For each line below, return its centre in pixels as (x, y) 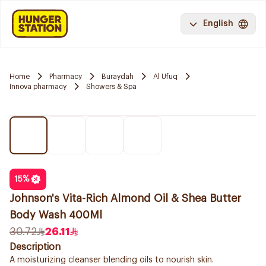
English (218, 24)
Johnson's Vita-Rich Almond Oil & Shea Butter (125, 198)
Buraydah (118, 76)
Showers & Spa (111, 86)
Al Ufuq (165, 76)
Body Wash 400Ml (56, 215)
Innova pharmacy (38, 86)
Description (35, 247)
